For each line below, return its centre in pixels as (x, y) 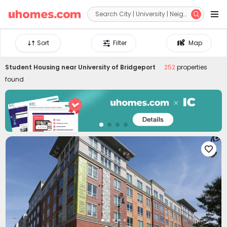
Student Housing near (42, 67)
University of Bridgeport (117, 67)
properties (191, 67)
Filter (120, 43)
